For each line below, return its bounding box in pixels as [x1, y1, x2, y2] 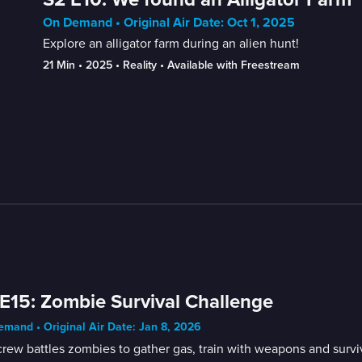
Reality [122, 59, 157, 71]
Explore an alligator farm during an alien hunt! [42, 35, 299, 52]
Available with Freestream [166, 59, 300, 71]
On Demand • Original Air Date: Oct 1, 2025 [42, 14, 295, 31]
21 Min [42, 59, 75, 71]
